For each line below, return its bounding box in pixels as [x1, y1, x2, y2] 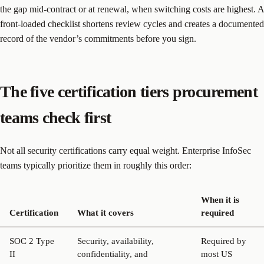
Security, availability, [77, 236, 154, 246]
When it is [201, 194, 239, 204]
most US [201, 249, 232, 259]
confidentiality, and [77, 249, 148, 259]
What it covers [77, 207, 134, 217]
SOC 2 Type [9, 236, 54, 246]
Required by [201, 236, 246, 246]
